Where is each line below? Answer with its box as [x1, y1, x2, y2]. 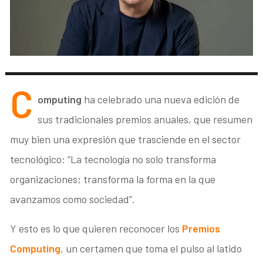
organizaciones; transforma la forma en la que [10, 173, 216, 186]
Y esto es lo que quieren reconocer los [10, 222, 183, 235]
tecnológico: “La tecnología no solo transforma [10, 153, 217, 166]
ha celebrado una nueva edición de [84, 93, 240, 106]
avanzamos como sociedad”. [10, 193, 136, 206]
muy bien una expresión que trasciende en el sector [10, 133, 241, 146]
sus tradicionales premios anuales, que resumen [38, 113, 253, 126]
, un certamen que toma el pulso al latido [60, 242, 242, 255]
